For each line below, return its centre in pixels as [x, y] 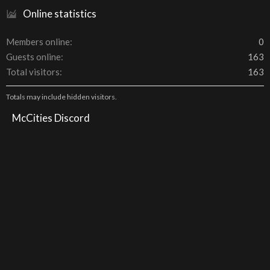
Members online [38, 42]
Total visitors [33, 72]
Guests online [33, 57]
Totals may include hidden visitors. [61, 97]
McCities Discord [51, 118]
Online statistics [60, 14]
